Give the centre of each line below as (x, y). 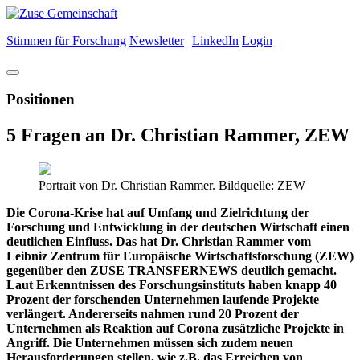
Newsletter (157, 41)
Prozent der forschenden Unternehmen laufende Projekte (163, 299)
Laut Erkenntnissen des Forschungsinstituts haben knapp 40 (172, 284)
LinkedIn (215, 41)
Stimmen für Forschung (66, 41)
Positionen (41, 99)
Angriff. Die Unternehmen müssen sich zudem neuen (150, 342)
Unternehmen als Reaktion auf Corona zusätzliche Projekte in (175, 328)
